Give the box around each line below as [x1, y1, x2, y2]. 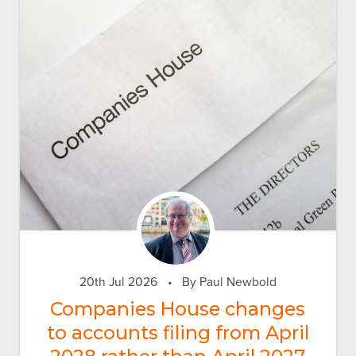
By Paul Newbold [178, 274, 277, 289]
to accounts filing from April [46, 320, 309, 344]
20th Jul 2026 [79, 274, 158, 289]
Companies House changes [50, 296, 306, 320]
